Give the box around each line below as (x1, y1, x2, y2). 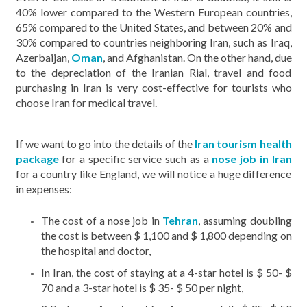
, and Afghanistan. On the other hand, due (102, 51, 292, 64)
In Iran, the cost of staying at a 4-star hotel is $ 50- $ (41, 265, 292, 279)
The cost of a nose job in (41, 214, 162, 227)
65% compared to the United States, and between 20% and (15, 21, 292, 34)
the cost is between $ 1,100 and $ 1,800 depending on (41, 229, 292, 242)
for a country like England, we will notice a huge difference (15, 167, 292, 180)
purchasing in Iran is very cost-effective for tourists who (15, 81, 292, 94)
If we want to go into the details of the (15, 136, 195, 150)
